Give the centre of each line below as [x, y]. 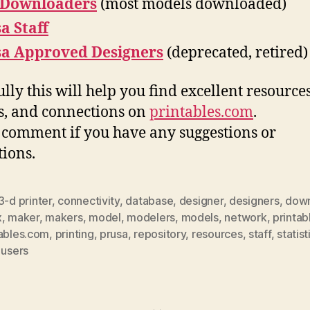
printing [74, 234]
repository [160, 234]
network [246, 217]
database [149, 201]
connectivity [89, 201]
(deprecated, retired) [236, 53]
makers [64, 217]
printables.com [201, 112]
